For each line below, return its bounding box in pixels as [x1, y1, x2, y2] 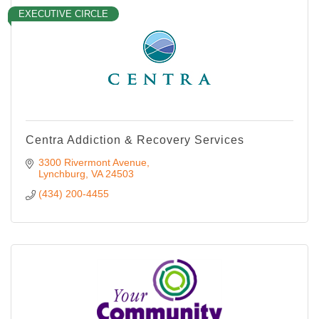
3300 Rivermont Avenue [38, 156, 147, 168]
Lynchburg [38, 167, 85, 179]
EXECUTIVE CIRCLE [19, 8, 108, 19]
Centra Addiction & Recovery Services [26, 133, 244, 146]
